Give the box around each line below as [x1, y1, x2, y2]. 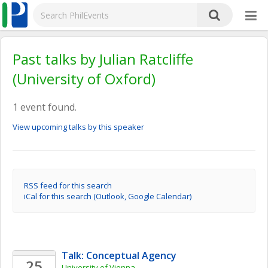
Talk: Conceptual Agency [62, 249, 176, 262]
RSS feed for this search [24, 180, 112, 191]
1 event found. [13, 100, 77, 114]
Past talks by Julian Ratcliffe [13, 49, 193, 69]
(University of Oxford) [13, 69, 156, 89]
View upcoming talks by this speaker [13, 121, 144, 132]
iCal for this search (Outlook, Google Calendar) [24, 191, 191, 202]
